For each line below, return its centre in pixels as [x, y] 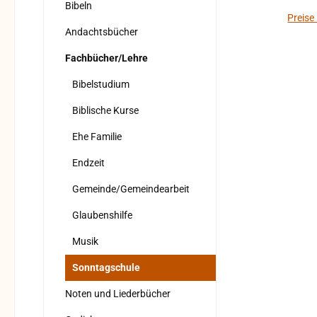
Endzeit [88, 163]
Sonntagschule [106, 268]
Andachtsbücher [102, 32]
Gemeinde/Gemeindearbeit [131, 189]
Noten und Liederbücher [118, 294]
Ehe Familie [97, 137]
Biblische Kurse [105, 111]
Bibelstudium [101, 85]
